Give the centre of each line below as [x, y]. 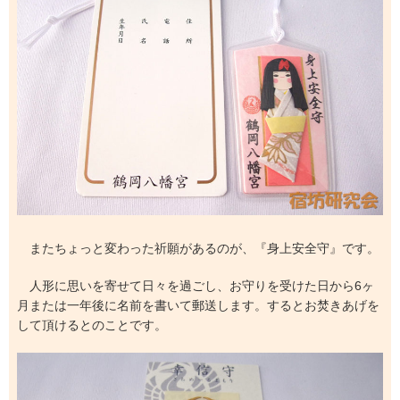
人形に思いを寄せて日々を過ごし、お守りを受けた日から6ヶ [195, 285]
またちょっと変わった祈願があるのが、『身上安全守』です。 [198, 248]
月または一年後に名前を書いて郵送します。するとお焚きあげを [198, 305]
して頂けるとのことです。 [92, 325]
